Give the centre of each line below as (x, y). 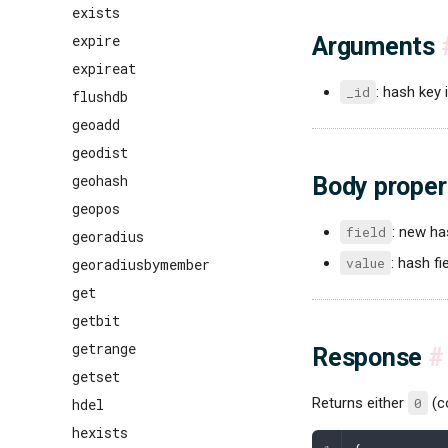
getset (96, 376)
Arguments (376, 46)
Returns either (360, 402)
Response (370, 357)
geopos (96, 208)
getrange (104, 348)
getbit (96, 320)
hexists (100, 432)
